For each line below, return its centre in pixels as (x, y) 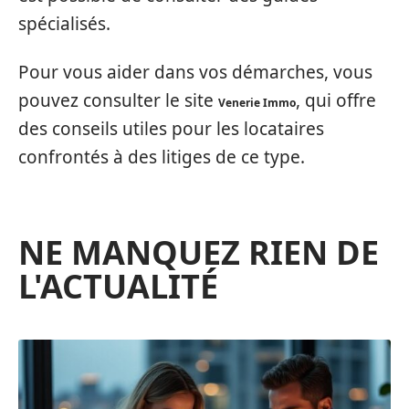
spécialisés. (64, 23)
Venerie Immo (257, 103)
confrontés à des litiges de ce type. (162, 157)
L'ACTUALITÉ (118, 286)
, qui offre (336, 100)
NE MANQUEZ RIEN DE (199, 252)
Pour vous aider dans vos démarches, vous (195, 72)
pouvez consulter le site (118, 100)
